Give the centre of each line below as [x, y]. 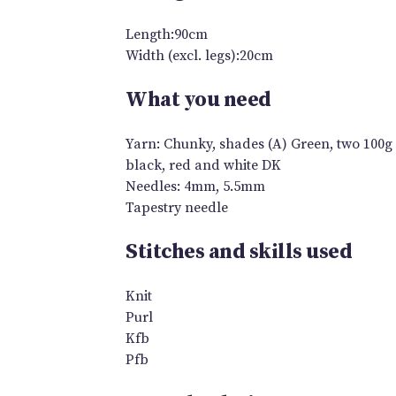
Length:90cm [167, 34]
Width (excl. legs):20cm [199, 55]
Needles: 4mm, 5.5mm [195, 186]
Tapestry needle [177, 207]
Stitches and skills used [239, 251]
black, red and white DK [203, 165]
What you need [198, 99]
